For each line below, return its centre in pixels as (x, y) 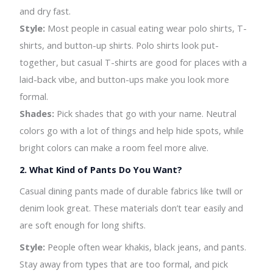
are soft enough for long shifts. (83, 225)
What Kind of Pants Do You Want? (106, 169)
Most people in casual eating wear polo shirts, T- (146, 28)
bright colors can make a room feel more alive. (114, 148)
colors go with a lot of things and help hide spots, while (132, 131)
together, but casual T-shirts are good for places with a (133, 62)
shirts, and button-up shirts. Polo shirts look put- (119, 45)
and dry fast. (45, 11)
